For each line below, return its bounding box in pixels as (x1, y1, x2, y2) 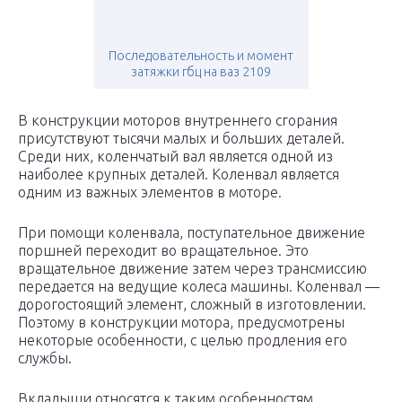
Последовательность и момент (109, 48, 293, 64)
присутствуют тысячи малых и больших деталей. (18, 130, 345, 147)
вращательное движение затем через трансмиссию (18, 260, 367, 277)
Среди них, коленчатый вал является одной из (18, 148, 333, 165)
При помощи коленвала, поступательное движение (18, 224, 365, 241)
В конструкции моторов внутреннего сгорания (18, 112, 337, 129)
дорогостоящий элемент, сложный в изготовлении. (18, 296, 366, 313)
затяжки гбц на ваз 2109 (131, 65, 271, 80)
